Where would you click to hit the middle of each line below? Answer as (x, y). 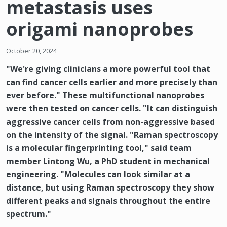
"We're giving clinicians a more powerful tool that (108, 69)
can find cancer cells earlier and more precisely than (112, 82)
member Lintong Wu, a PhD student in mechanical (108, 161)
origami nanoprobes (100, 29)
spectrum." (29, 214)
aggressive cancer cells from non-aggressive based (110, 122)
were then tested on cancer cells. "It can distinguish (112, 109)
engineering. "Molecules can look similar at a (98, 175)
